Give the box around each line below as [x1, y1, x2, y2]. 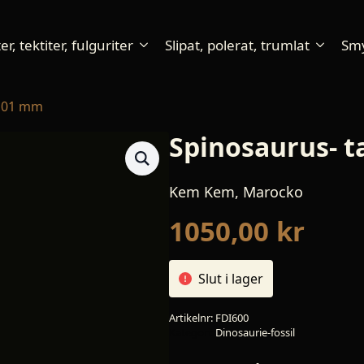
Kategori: [169, 325, 215, 340]
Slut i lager [198, 270, 263, 288]
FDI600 [215, 310, 249, 325]
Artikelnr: [169, 310, 215, 325]
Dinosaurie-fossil [215, 325, 295, 340]
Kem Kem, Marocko [169, 182, 303, 201]
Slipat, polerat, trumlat [165, 35, 310, 54]
